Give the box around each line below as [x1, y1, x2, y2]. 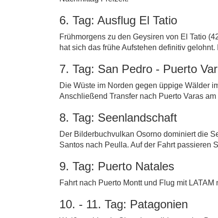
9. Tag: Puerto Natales [59, 160, 174, 173]
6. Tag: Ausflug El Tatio [59, 14, 177, 27]
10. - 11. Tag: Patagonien [59, 198, 188, 211]
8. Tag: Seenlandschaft [59, 111, 177, 124]
